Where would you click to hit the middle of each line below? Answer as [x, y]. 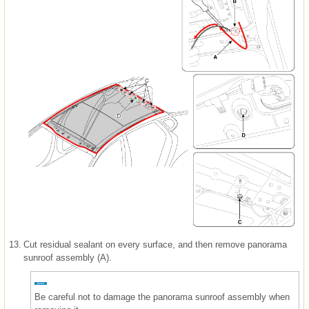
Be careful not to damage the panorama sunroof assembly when [162, 297]
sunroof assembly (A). [68, 258]
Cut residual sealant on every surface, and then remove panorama [155, 245]
